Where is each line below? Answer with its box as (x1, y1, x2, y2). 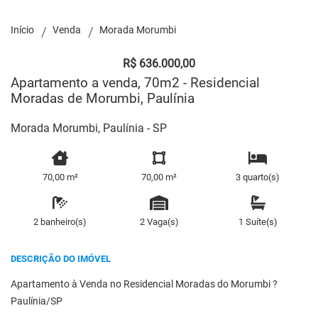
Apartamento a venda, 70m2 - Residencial (11, 75, 260, 91)
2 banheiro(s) (33, 216, 87, 227)
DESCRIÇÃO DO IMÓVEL (11, 253, 111, 264)
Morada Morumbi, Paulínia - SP (11, 121, 167, 135)
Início (11, 24, 34, 36)
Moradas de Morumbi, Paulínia (11, 90, 194, 106)
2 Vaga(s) (139, 216, 179, 227)
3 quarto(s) (236, 171, 280, 182)
